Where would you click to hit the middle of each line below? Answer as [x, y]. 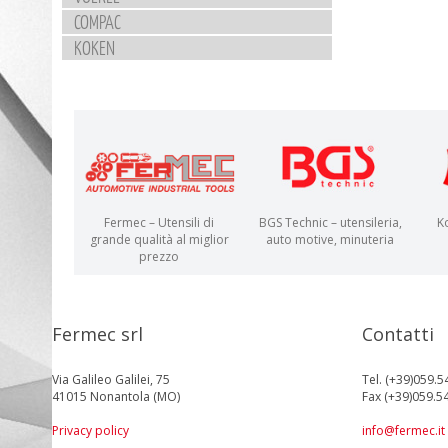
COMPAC [97, 21]
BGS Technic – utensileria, [330, 223]
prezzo [159, 257]
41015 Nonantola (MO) [116, 397]
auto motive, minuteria [330, 240]
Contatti [398, 334]
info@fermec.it [403, 431]
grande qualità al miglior [159, 240]
